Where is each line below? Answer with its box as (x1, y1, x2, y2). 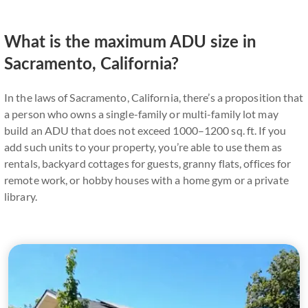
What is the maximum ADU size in (4, 34, 256, 51)
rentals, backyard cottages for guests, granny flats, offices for (4, 157, 291, 170)
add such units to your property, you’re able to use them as (4, 140, 282, 153)
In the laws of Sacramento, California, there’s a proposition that (4, 91, 304, 104)
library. (4, 190, 37, 203)
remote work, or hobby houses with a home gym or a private (4, 173, 289, 186)
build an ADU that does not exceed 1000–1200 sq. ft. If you (4, 124, 286, 137)
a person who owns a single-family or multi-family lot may (4, 107, 278, 120)
